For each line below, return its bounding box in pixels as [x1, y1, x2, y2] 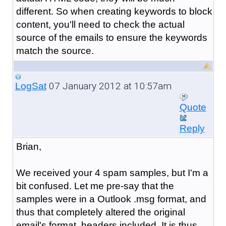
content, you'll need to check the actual [16, 19, 185, 30]
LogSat [15, 80, 46, 91]
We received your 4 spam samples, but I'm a [16, 167, 208, 178]
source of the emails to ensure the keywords [16, 32, 207, 43]
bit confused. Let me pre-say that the [16, 180, 174, 191]
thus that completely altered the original [16, 206, 185, 217]
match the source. [16, 45, 94, 56]
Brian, [16, 141, 41, 152]
